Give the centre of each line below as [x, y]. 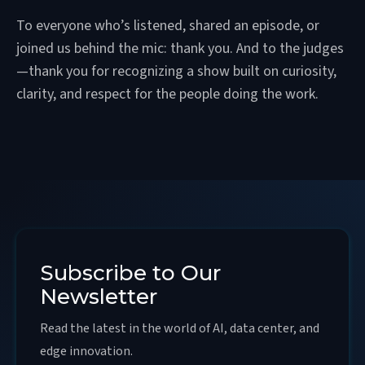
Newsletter [99, 297]
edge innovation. [86, 352]
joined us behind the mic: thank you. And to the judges [180, 49]
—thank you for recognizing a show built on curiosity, [176, 72]
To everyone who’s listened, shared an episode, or [168, 26]
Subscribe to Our [130, 273]
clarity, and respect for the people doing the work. [167, 95]
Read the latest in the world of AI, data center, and [180, 329]
